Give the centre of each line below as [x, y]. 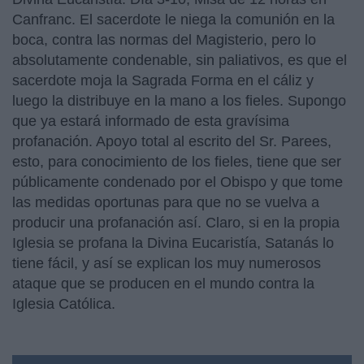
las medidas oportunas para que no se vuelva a [166, 202]
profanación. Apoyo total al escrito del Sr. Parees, [172, 141]
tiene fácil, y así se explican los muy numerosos [167, 263]
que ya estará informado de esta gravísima [151, 121]
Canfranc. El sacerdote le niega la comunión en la [173, 19]
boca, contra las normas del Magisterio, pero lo [164, 40]
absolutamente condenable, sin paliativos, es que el [180, 60]
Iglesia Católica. [64, 304]
